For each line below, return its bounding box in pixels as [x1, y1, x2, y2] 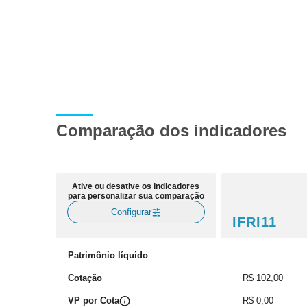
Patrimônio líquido [68, 250, 148, 260]
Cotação [68, 273, 102, 283]
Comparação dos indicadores [56, 121, 286, 140]
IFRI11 [232, 214, 277, 230]
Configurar [110, 207, 151, 217]
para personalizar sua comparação [67, 191, 204, 201]
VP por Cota [68, 295, 119, 306]
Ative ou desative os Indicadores [72, 182, 200, 191]
